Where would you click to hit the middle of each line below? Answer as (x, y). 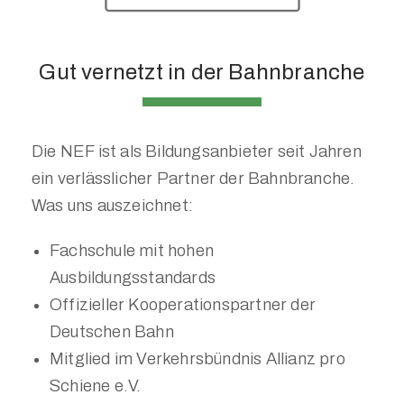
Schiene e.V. (96, 386)
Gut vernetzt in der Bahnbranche (202, 72)
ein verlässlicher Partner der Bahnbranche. (193, 179)
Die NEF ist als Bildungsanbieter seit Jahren (197, 151)
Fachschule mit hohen (132, 251)
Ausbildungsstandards (133, 278)
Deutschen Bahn (112, 332)
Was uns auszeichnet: (112, 206)
